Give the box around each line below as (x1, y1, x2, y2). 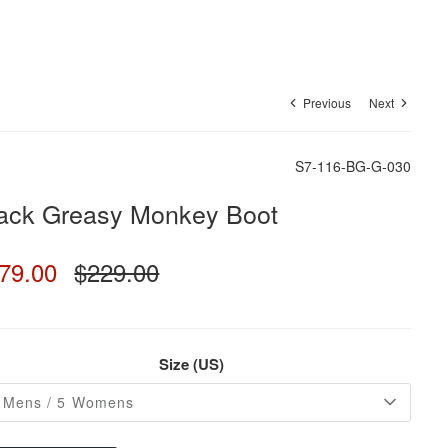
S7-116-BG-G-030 (294, 155, 411, 176)
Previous (303, 93, 352, 111)
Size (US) (159, 352, 225, 375)
